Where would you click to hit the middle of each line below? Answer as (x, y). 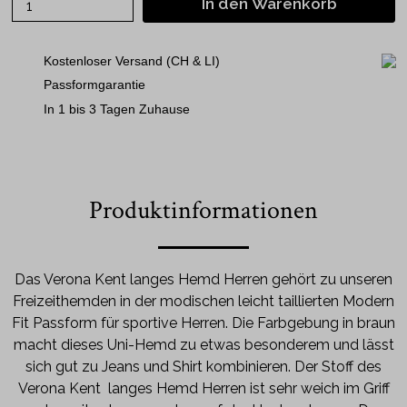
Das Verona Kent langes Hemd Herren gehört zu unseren (203, 279)
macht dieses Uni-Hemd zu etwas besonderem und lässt (203, 345)
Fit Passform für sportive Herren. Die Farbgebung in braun (203, 323)
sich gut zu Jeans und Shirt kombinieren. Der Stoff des (203, 367)
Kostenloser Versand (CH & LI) (131, 60)
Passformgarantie (94, 84)
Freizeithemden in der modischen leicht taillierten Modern (203, 301)
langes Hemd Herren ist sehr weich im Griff (248, 388)
